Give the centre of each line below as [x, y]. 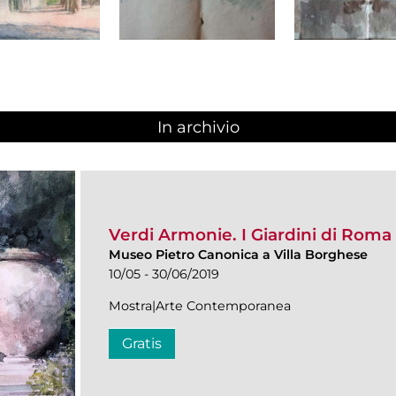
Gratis [142, 343]
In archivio [198, 128]
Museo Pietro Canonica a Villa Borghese [238, 254]
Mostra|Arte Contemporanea [200, 305]
